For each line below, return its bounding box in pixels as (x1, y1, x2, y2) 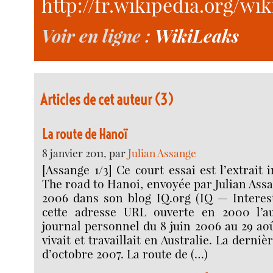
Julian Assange (128, 146, 197, 160)
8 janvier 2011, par (42, 146, 129, 160)
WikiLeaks (154, 23, 239, 47)
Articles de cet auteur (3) (40, 90, 174, 108)
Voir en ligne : (41, 23, 155, 47)
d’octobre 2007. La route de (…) (42, 245, 208, 261)
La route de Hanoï (42, 126, 128, 143)
